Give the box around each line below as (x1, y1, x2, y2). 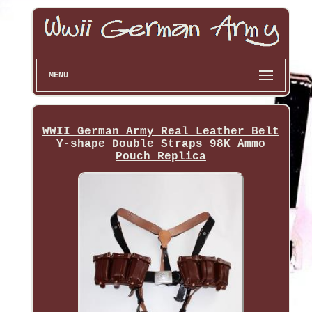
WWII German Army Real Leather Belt (42, 125, 279, 138)
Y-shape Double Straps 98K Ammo (56, 137, 265, 150)
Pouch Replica (115, 150, 206, 163)
